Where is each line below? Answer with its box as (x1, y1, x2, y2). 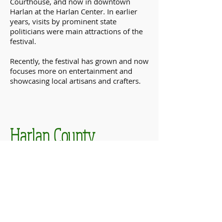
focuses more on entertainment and (10, 66, 132, 76)
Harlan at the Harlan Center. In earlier (10, 6, 137, 16)
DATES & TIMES (10, 182, 66, 193)
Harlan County (10, 124, 95, 147)
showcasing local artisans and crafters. (10, 76, 141, 86)
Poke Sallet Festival (10, 147, 120, 169)
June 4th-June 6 (10, 203, 54, 212)
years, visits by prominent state (10, 16, 116, 26)
